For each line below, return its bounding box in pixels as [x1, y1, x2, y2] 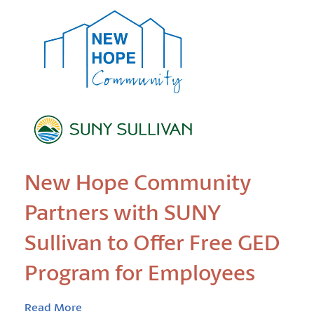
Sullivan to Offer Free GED [25, 228, 280, 257]
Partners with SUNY [25, 198, 221, 226]
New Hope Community [25, 168, 252, 196]
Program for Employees [25, 258, 255, 287]
